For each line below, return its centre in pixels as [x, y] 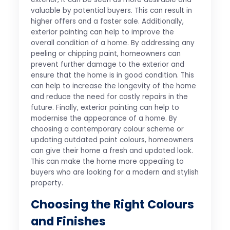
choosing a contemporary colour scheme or [107, 129]
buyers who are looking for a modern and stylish [114, 172]
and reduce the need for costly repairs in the [109, 97]
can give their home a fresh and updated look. [112, 151]
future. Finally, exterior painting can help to [105, 108]
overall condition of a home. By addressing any [112, 43]
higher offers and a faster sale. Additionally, [107, 22]
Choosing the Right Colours [112, 205]
